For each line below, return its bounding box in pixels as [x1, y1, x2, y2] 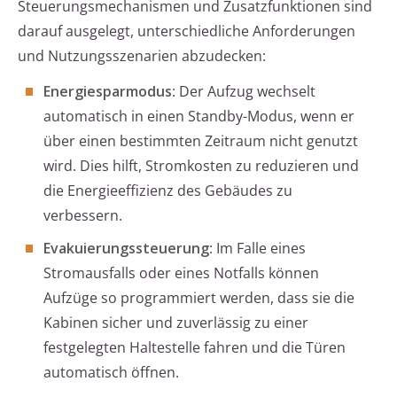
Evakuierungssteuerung [43, 238, 209, 259]
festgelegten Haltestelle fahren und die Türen [43, 338, 346, 358]
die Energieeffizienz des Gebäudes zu [43, 181, 292, 201]
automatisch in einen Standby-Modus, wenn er [43, 106, 354, 127]
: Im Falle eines [209, 238, 306, 259]
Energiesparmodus [43, 82, 172, 102]
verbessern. [43, 206, 122, 226]
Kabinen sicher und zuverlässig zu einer [43, 313, 308, 333]
